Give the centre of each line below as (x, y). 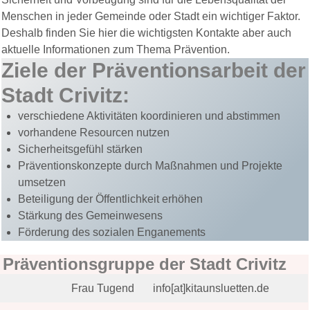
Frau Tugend (103, 289)
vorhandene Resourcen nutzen (94, 133)
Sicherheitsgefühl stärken (80, 149)
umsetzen (42, 183)
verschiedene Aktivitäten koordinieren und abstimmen (149, 116)
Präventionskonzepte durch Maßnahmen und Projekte (150, 166)
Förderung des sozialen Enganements (112, 232)
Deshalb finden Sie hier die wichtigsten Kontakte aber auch (146, 33)
